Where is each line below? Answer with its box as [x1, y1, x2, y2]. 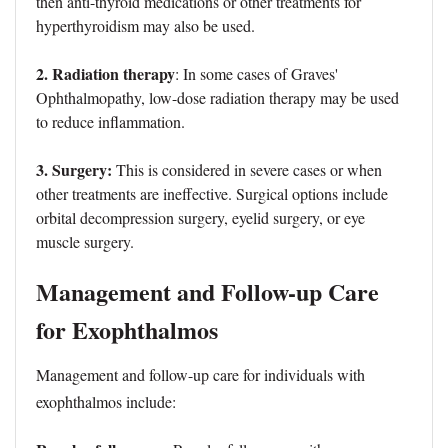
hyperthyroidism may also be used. [36, 15, 255, 37]
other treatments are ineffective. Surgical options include [36, 183, 388, 205]
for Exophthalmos [36, 312, 218, 348]
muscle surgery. [36, 231, 134, 253]
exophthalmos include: [36, 391, 176, 413]
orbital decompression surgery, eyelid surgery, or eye [36, 207, 365, 229]
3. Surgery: [36, 158, 116, 182]
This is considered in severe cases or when [116, 159, 382, 181]
